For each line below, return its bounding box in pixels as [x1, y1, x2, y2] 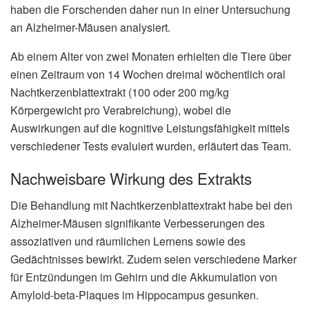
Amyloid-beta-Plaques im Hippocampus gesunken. [10, 286, 259, 303]
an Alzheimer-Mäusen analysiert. [10, 19, 170, 35]
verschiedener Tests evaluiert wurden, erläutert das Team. [10, 137, 291, 154]
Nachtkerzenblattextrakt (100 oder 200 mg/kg [10, 83, 229, 100]
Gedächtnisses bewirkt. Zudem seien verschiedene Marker [10, 250, 297, 267]
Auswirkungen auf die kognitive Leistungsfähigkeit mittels [10, 119, 290, 136]
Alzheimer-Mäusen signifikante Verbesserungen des [10, 215, 265, 231]
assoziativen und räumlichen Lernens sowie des [10, 232, 246, 249]
